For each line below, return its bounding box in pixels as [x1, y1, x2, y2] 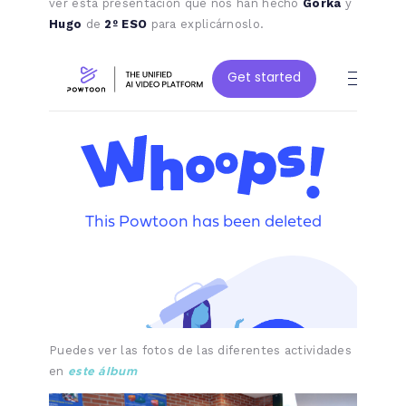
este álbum [67, 362, 137, 378]
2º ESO [104, 16, 148, 31]
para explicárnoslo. [147, 16, 265, 31]
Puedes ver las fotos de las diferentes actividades [49, 343, 352, 357]
